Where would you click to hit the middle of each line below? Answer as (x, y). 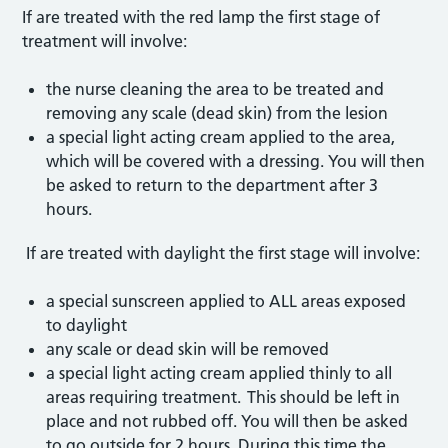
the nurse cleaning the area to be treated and (215, 88)
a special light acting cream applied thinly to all (219, 372)
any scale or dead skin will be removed (188, 348)
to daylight (87, 324)
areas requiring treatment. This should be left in (223, 396)
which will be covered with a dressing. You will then (236, 160)
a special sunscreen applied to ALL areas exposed (226, 300)
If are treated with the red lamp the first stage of (201, 16)
